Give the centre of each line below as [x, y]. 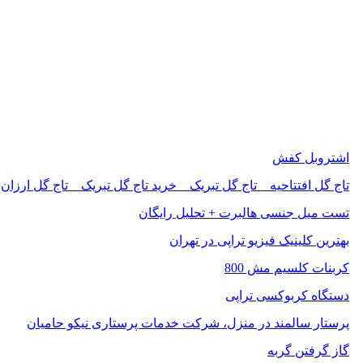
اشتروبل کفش [311, 157]
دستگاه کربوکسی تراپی [287, 295]
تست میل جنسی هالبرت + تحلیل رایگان [244, 212]
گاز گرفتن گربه [308, 350]
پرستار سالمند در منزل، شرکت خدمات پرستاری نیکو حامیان [188, 322]
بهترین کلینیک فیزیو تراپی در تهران [259, 240]
